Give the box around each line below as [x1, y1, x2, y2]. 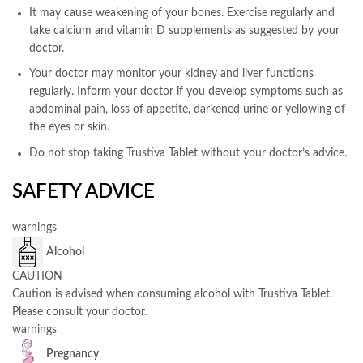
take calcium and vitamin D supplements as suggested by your [29, 24, 340, 36]
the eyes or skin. [29, 122, 109, 134]
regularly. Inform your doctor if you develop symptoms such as [29, 86, 343, 98]
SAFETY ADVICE [12, 181, 155, 202]
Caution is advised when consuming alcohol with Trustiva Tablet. [12, 288, 332, 300]
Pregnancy [46, 348, 99, 360]
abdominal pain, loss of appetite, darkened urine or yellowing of [29, 104, 345, 116]
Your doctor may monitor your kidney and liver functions [29, 68, 314, 80]
